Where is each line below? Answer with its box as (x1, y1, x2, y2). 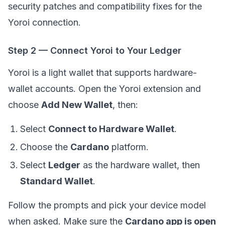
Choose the (20, 142, 70, 152)
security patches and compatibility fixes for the (8, 1, 202, 12)
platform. (109, 142, 149, 152)
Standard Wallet (20, 176, 93, 186)
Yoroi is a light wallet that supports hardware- (8, 67, 197, 78)
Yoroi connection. (8, 17, 81, 28)
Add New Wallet (41, 99, 113, 110)
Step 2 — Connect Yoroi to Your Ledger (8, 45, 181, 56)
